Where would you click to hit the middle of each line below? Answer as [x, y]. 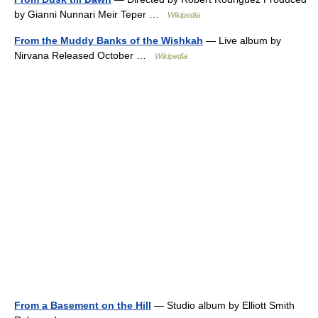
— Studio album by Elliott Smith [223, 305]
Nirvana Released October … [84, 55]
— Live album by [242, 40]
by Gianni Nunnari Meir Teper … [91, 14]
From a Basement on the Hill [83, 305]
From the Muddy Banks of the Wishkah [109, 40]
